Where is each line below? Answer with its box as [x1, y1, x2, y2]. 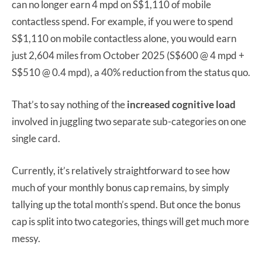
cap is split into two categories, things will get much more [12, 215, 249, 228]
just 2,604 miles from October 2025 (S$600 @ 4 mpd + [12, 49, 244, 62]
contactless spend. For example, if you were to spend [12, 15, 233, 28]
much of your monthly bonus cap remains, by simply [12, 181, 229, 194]
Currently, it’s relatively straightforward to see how [12, 164, 230, 177]
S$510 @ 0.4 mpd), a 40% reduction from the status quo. [12, 66, 250, 79]
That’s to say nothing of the [12, 98, 127, 111]
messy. [12, 232, 40, 245]
